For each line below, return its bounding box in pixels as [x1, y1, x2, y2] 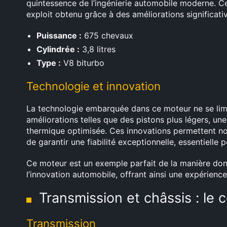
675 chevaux [82, 30, 133, 41]
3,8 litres [80, 44, 116, 54]
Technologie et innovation [26, 80, 161, 93]
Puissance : [36, 30, 82, 41]
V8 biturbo [61, 58, 104, 68]
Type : [36, 58, 61, 68]
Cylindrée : [36, 44, 80, 54]
